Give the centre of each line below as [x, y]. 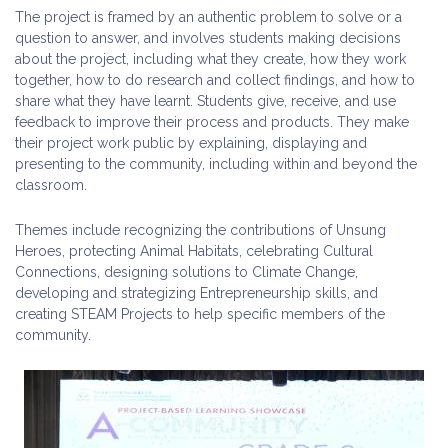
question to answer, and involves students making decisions [208, 38]
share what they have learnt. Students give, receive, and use [205, 101]
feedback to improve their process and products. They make [212, 122]
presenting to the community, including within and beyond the [216, 164]
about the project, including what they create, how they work [210, 59]
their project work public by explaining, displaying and [191, 143]
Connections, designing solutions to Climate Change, [186, 272]
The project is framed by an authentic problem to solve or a [208, 17]
